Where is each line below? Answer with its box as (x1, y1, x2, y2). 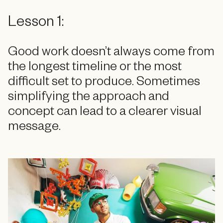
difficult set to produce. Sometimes (8, 76, 200, 91)
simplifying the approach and (8, 91, 169, 106)
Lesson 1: (8, 15, 64, 32)
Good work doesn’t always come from (8, 46, 215, 61)
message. (8, 121, 61, 136)
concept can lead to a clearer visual (8, 106, 202, 121)
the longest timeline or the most (8, 61, 182, 76)
